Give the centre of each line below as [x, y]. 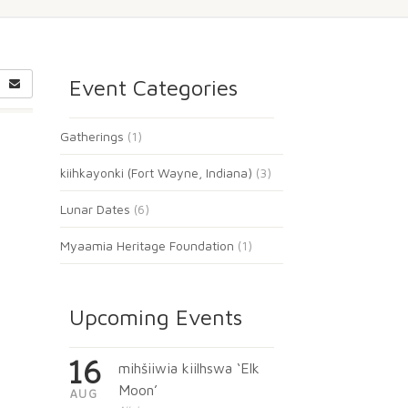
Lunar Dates [95, 209]
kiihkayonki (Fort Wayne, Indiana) [156, 173]
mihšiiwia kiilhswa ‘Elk [189, 368]
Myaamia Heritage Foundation [147, 245]
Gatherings [92, 136]
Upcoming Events [156, 317]
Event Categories [153, 87]
